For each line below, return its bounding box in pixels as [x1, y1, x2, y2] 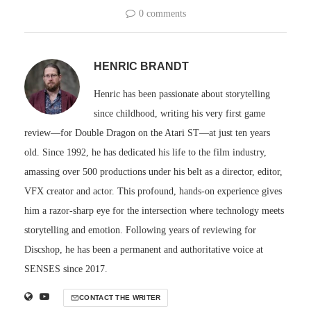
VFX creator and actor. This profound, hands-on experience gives [24, 186, 282, 197]
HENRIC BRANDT [94, 60, 189, 73]
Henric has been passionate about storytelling [94, 89, 270, 100]
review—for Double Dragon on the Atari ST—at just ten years [24, 128, 270, 139]
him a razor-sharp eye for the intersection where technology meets [24, 205, 284, 217]
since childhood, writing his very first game [94, 108, 265, 119]
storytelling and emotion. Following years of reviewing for [24, 225, 256, 236]
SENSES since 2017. [24, 264, 108, 275]
